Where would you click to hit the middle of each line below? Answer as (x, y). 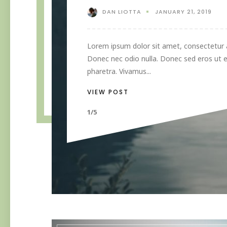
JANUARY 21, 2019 (183, 12)
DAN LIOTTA (122, 12)
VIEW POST (108, 92)
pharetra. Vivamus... (119, 71)
